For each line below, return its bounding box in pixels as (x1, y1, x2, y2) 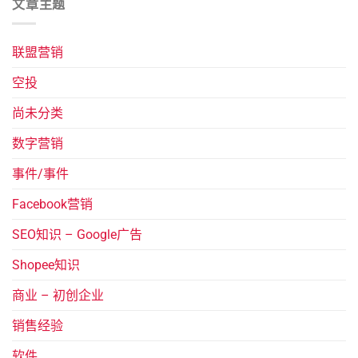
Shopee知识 (12, 257, 80, 273)
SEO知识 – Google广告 (12, 227, 142, 243)
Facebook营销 (12, 197, 93, 213)
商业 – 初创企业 (12, 288, 104, 304)
